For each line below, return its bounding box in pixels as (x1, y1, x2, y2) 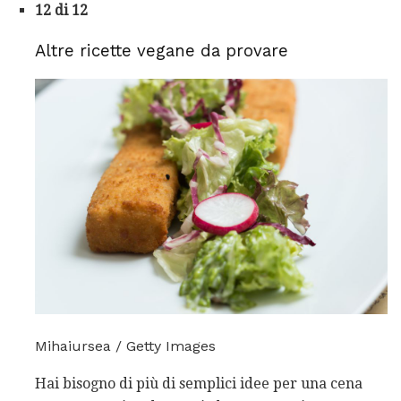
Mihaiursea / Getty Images (35, 337, 216, 355)
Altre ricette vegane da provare (35, 40, 288, 61)
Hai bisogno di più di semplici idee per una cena (35, 375, 363, 393)
